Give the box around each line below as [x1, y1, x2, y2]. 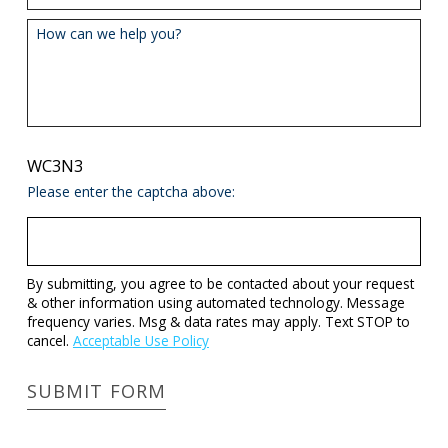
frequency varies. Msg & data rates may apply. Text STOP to [26, 312, 410, 332]
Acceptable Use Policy [72, 331, 209, 351]
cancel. [26, 331, 73, 351]
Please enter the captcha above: [26, 182, 235, 202]
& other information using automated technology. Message [26, 293, 405, 313]
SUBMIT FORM [26, 379, 166, 404]
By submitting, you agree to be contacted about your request [26, 274, 414, 294]
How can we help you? [36, 24, 182, 44]
